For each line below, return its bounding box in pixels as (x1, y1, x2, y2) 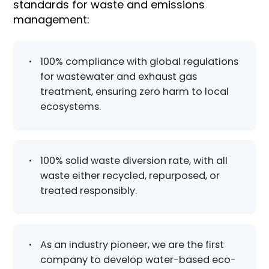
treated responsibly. (40, 184, 138, 198)
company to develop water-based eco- (40, 253, 237, 267)
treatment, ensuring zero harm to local (40, 85, 229, 99)
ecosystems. (40, 100, 101, 114)
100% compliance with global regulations (40, 55, 239, 69)
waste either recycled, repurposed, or (40, 169, 220, 183)
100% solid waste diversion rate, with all (40, 154, 228, 168)
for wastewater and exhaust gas (40, 70, 198, 84)
